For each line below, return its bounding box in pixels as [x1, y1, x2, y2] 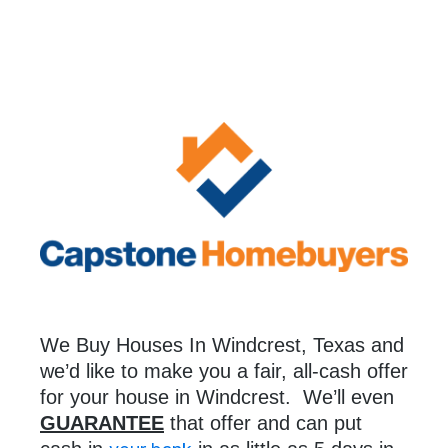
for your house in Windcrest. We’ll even [40, 386, 394, 409]
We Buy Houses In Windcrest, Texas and [40, 334, 404, 357]
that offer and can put [164, 412, 362, 435]
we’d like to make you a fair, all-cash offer [40, 360, 408, 383]
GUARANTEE [40, 412, 164, 435]
